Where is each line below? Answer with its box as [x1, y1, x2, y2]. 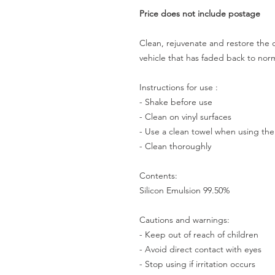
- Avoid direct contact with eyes [139, 244, 261, 255]
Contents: [139, 170, 177, 181]
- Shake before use [139, 96, 212, 107]
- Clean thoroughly [139, 141, 211, 152]
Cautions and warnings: [139, 214, 230, 225]
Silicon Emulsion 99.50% [139, 185, 230, 196]
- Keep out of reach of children [139, 229, 258, 240]
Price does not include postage [139, 8, 260, 19]
